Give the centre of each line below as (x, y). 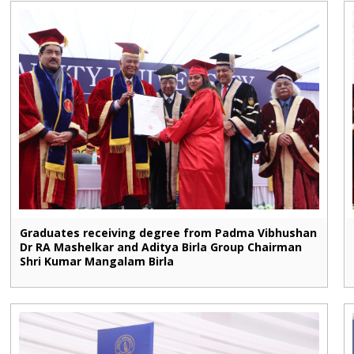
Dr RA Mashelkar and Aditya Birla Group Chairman (161, 247)
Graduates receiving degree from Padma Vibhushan (169, 233)
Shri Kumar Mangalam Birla (97, 261)
